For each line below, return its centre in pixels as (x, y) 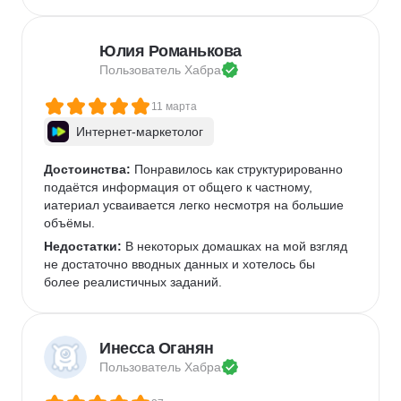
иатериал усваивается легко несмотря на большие (196, 205)
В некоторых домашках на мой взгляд (236, 246)
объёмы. (69, 223)
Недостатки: (83, 246)
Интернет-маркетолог (140, 132)
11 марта (174, 107)
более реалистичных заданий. (133, 282)
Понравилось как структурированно (239, 169)
